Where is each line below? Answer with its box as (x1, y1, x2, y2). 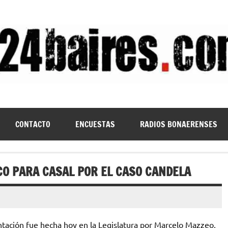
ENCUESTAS (75, 118, 115, 130)
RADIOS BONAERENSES (139, 118, 217, 130)
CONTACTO (15, 118, 50, 130)
